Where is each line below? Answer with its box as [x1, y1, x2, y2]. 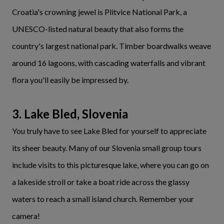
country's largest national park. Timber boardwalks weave [12, 41, 211, 51]
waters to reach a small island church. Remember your [12, 194, 194, 204]
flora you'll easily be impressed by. [12, 75, 128, 85]
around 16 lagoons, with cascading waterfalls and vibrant [12, 58, 205, 68]
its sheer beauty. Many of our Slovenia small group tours [12, 143, 201, 153]
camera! [12, 211, 40, 221]
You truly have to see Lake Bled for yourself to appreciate [12, 126, 206, 136]
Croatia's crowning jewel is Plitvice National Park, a [12, 7, 187, 17]
